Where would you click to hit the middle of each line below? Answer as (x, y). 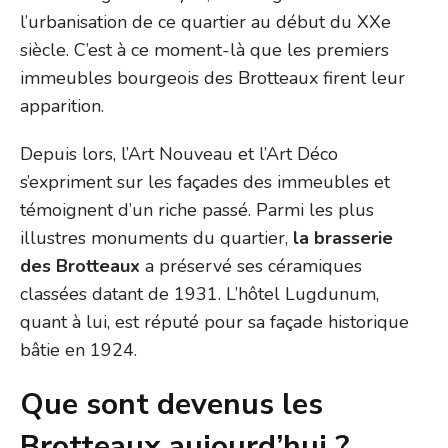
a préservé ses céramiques (251, 265)
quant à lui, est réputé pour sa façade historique (214, 321)
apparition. (62, 105)
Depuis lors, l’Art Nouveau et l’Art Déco (179, 153)
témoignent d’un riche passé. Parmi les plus (197, 209)
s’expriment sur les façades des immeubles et (205, 181)
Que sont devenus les (171, 404)
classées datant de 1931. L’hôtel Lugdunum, (199, 293)
